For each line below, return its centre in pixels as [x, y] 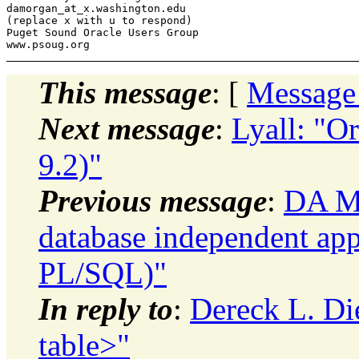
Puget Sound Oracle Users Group [103, 32]
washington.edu [141, 8]
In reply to [106, 309]
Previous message [153, 200]
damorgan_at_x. [51, 8]
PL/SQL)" [103, 272]
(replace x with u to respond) [99, 20]
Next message [127, 128]
